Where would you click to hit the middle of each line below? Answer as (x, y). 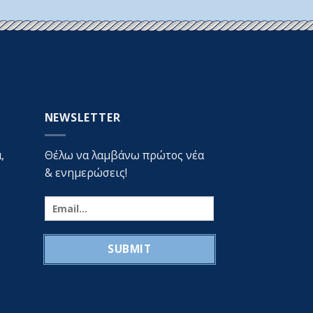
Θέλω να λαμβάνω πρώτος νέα (124, 155)
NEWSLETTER (82, 118)
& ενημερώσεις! (86, 173)
